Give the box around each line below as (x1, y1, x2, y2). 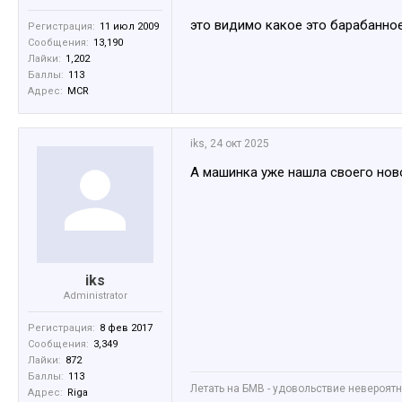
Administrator (63, 290, 127, 302)
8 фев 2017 (100, 322, 153, 335)
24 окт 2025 (210, 137, 269, 151)
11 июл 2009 (100, 21, 159, 33)
